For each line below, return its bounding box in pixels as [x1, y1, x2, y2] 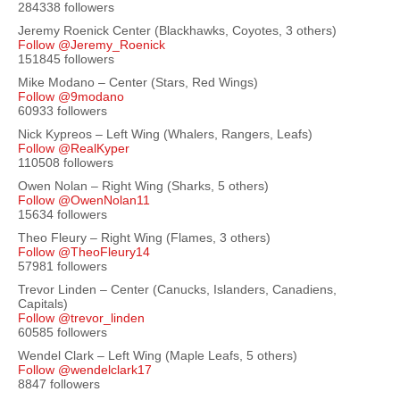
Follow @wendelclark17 [18, 362, 152, 377]
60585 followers [18, 325, 107, 339]
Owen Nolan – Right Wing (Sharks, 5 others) [18, 179, 269, 193]
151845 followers [18, 52, 114, 66]
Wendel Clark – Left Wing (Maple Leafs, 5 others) [18, 348, 297, 362]
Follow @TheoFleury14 [18, 245, 150, 259]
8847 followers [18, 377, 100, 391]
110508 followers [18, 155, 113, 170]
